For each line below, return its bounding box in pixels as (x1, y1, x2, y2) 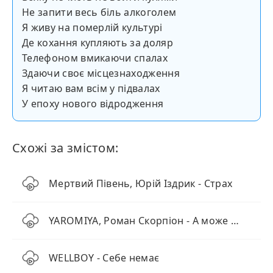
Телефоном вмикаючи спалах (22, 51, 168, 65)
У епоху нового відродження (22, 97, 164, 110)
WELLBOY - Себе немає (49, 251, 160, 264)
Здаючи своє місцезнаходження (22, 66, 180, 80)
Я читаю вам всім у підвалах (22, 82, 160, 95)
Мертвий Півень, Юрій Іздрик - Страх (49, 177, 233, 190)
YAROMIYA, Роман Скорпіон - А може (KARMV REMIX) (230, 214, 239, 227)
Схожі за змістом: (12, 140, 119, 156)
